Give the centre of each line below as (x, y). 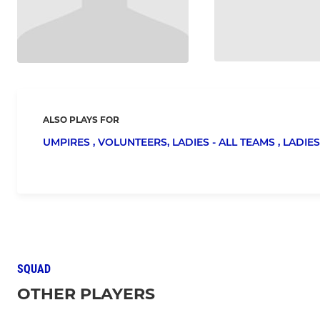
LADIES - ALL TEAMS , (227, 142)
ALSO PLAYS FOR (81, 120)
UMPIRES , (70, 142)
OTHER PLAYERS (86, 294)
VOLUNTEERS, (135, 142)
